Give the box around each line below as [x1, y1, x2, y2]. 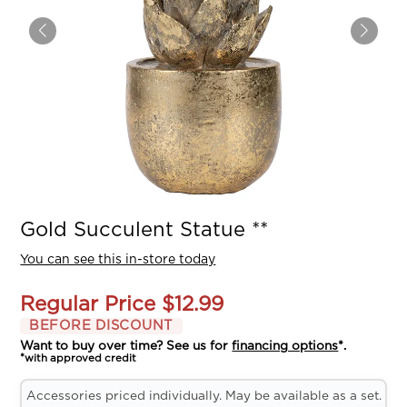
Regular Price [20, 294, 156, 315]
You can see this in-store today [20, 253, 216, 267]
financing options [232, 340, 339, 353]
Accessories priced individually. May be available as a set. [25, 389, 382, 402]
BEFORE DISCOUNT [29, 319, 174, 333]
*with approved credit [20, 353, 137, 364]
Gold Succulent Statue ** [20, 220, 269, 241]
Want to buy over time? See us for [20, 340, 233, 353]
